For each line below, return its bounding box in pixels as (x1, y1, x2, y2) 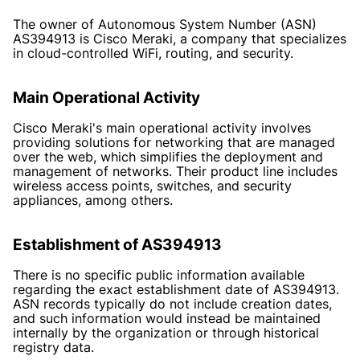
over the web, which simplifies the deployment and (13, 148, 323, 165)
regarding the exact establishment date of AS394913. (13, 280, 339, 297)
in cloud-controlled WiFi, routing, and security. (13, 44, 293, 61)
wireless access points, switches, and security (13, 177, 292, 194)
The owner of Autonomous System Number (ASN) (13, 15, 317, 32)
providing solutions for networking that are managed (13, 133, 335, 150)
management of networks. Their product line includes (13, 162, 337, 179)
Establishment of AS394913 (13, 235, 222, 254)
